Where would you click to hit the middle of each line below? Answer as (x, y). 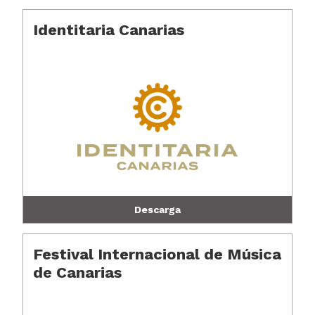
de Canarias (78, 272)
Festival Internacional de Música (157, 254)
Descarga (157, 210)
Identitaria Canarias (109, 30)
